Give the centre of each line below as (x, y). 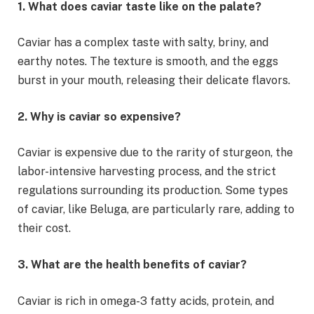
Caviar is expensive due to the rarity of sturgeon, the (155, 153)
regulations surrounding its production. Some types (153, 191)
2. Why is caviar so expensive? (99, 116)
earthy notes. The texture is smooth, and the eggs (148, 62)
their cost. (44, 228)
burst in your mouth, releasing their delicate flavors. (154, 81)
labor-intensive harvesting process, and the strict (147, 172)
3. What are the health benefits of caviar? (132, 265)
